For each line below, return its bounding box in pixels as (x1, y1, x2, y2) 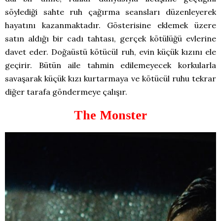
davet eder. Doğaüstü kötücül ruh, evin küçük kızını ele (5, 47, 216, 57)
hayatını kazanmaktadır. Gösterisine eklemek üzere (5, 20, 216, 31)
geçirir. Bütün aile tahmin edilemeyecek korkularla (5, 60, 216, 71)
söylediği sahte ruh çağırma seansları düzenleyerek (5, 7, 216, 17)
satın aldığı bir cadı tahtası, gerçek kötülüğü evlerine (5, 34, 216, 44)
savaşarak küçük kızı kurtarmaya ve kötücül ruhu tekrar (5, 74, 216, 84)
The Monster (74, 108, 147, 123)
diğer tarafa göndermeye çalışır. (5, 87, 127, 97)
